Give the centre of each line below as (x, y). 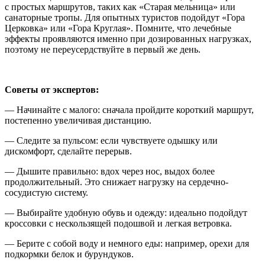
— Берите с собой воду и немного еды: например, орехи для (127, 243)
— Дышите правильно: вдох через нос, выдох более (110, 171)
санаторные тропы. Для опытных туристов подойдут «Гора (125, 17)
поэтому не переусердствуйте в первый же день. (103, 49)
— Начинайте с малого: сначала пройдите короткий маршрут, (129, 109)
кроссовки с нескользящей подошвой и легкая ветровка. (118, 223)
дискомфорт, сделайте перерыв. (68, 151)
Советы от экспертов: (52, 89)
